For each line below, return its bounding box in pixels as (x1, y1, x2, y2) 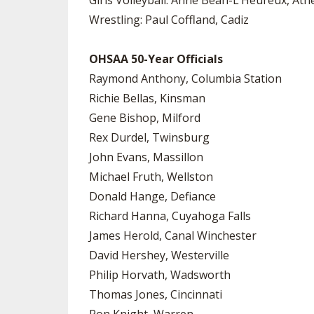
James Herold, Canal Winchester (89, 228, 257, 243)
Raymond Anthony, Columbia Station (89, 71, 282, 86)
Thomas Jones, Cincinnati (89, 287, 222, 302)
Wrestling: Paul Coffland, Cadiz (89, 12, 249, 27)
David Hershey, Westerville (89, 247, 229, 263)
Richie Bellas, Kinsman (89, 90, 205, 106)
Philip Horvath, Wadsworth (89, 267, 231, 282)
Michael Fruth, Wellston (89, 169, 213, 184)
